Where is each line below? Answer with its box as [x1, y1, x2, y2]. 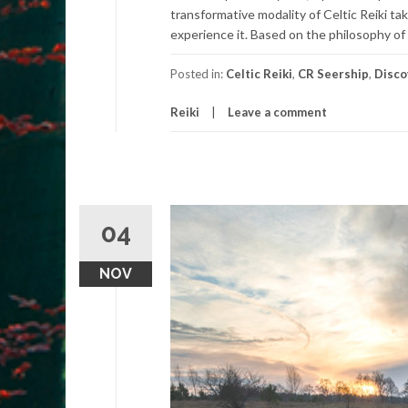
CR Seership [298, 66, 369, 81]
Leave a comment [228, 105, 327, 119]
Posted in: [170, 66, 226, 81]
